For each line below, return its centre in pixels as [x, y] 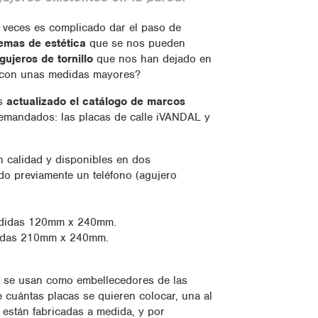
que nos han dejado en [152, 59]
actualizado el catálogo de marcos [95, 101]
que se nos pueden [135, 43]
